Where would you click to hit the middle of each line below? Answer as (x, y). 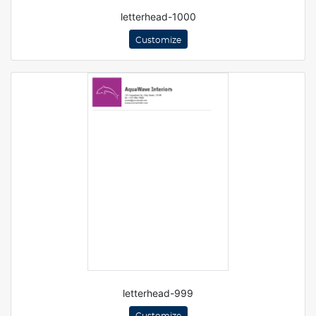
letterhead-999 (158, 293)
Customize (158, 40)
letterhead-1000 (158, 17)
